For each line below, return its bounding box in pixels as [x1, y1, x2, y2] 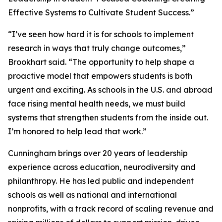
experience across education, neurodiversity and [8, 162, 196, 172]
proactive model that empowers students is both [8, 71, 192, 81]
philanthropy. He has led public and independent [8, 176, 194, 186]
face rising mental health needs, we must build [8, 99, 185, 109]
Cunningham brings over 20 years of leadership [8, 148, 188, 158]
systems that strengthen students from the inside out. [8, 112, 208, 122]
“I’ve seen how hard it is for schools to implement [8, 29, 194, 39]
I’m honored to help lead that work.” [8, 126, 147, 136]
